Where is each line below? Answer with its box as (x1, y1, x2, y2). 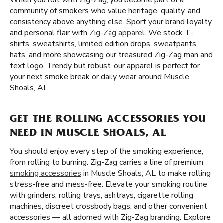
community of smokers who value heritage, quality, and (10, 5, 200, 16)
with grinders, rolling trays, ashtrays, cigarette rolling (10, 190, 193, 201)
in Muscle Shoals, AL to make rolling (81, 168, 211, 179)
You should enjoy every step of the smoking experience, (10, 146, 203, 157)
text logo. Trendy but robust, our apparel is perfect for (10, 60, 200, 71)
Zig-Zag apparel (89, 27, 145, 38)
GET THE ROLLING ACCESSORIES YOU (10, 114, 206, 125)
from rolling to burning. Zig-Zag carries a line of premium (10, 157, 203, 168)
